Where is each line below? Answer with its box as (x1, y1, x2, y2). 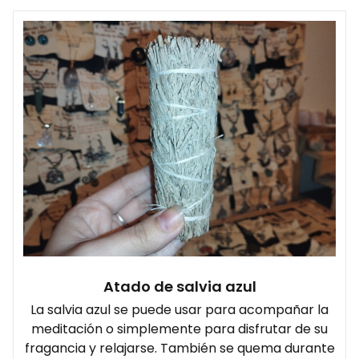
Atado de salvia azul (103, 276, 256, 296)
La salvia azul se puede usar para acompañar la (30, 300, 329, 319)
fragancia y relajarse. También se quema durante (24, 338, 335, 357)
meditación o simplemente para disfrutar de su (31, 319, 328, 338)
